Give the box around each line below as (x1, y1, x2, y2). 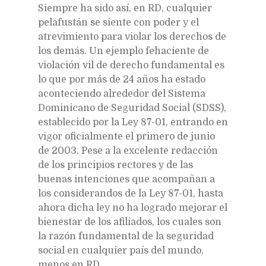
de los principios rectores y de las (38, 159, 193, 170)
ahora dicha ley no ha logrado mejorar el (38, 202, 227, 213)
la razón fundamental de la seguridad (38, 230, 214, 242)
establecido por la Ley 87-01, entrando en (38, 116, 228, 128)
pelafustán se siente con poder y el (38, 17, 199, 28)
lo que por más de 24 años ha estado (38, 74, 205, 85)
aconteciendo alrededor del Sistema (38, 88, 205, 99)
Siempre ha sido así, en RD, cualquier (38, 2, 212, 14)
